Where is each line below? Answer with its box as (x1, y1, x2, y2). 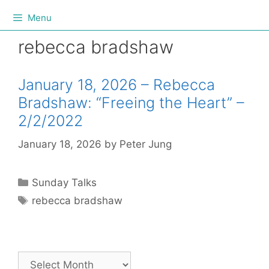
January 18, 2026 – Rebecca (18, 76, 215, 94)
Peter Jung (119, 138, 172, 150)
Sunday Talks (32, 176, 97, 189)
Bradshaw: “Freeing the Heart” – (18, 94, 244, 112)
